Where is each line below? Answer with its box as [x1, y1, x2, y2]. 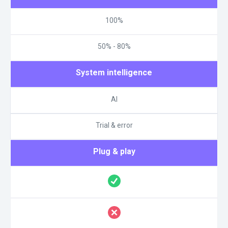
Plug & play [93, 146, 135, 156]
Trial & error [95, 121, 133, 129]
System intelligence [76, 67, 152, 77]
